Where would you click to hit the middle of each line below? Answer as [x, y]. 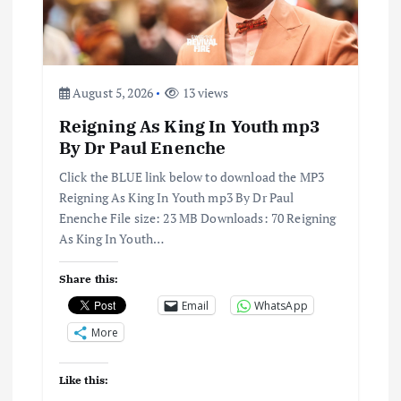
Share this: [89, 279]
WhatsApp [281, 305]
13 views [204, 92]
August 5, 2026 [111, 92]
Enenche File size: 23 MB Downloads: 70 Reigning [197, 218]
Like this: [84, 380]
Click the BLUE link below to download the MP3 [192, 176]
